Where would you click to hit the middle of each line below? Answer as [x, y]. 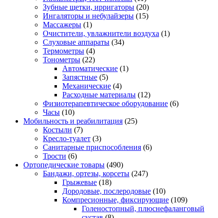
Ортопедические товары [64, 164]
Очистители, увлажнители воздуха [101, 33]
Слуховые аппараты [76, 42]
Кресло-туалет [67, 138]
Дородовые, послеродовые [107, 191]
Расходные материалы [99, 94]
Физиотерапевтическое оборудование [105, 103]
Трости [54, 156]
